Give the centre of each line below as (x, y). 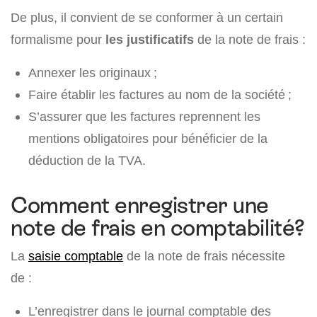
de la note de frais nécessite (204, 256)
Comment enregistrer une (140, 206)
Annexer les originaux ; (93, 73)
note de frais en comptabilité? (158, 228)
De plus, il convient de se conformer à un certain (147, 18)
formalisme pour (58, 40)
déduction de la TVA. (87, 161)
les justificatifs (150, 40)
